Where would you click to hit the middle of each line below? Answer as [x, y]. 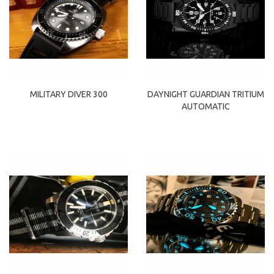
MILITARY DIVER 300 [68, 94]
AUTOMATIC [206, 106]
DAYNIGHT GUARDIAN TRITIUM [206, 94]
